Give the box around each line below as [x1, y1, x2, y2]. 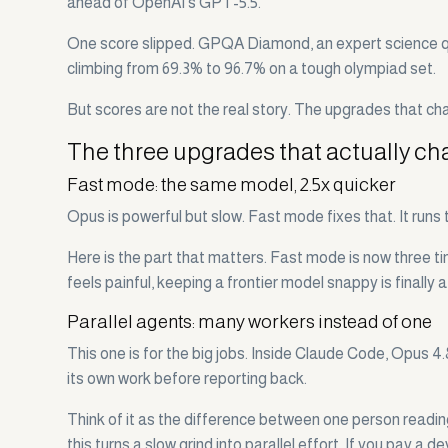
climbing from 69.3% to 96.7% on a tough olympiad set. [67, 60, 437, 78]
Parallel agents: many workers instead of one [67, 311, 433, 333]
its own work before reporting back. [67, 370, 308, 388]
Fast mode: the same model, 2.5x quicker [67, 174, 397, 196]
